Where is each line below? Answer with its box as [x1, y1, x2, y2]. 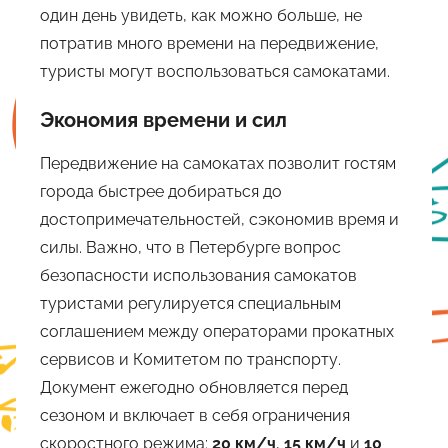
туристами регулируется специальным [40, 294, 341, 314]
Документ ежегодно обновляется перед [40, 378, 348, 398]
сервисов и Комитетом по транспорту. [40, 350, 341, 370]
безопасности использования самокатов [40, 266, 357, 286]
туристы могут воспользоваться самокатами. [40, 62, 390, 82]
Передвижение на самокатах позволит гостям [40, 154, 396, 174]
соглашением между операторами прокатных [40, 322, 394, 342]
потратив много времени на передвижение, [40, 34, 379, 54]
